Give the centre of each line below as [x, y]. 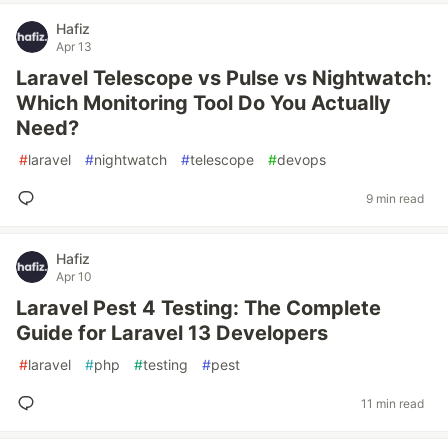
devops [301, 159]
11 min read [392, 403]
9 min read [395, 198]
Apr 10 [74, 276]
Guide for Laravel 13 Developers [172, 333]
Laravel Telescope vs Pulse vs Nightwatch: [224, 78]
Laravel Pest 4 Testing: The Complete [198, 308]
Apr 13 [74, 46]
